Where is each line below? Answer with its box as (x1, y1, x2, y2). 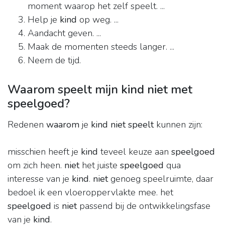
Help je (28, 14, 60, 26)
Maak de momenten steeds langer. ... (28, 41, 174, 53)
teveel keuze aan (98, 146, 171, 158)
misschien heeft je (8, 146, 81, 158)
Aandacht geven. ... (28, 27, 101, 40)
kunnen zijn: (154, 119, 202, 131)
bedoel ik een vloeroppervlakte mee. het (8, 186, 173, 199)
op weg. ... (77, 14, 119, 26)
